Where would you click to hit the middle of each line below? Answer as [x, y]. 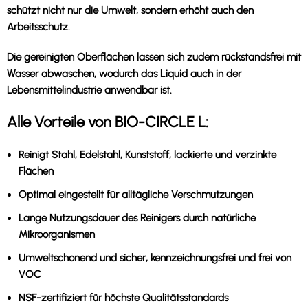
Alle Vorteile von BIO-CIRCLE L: [108, 122]
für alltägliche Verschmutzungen [178, 194]
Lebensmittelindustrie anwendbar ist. [89, 90]
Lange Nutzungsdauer [69, 218]
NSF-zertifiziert [53, 297]
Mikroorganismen [57, 234]
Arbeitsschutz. [38, 26]
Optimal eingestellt [61, 194]
